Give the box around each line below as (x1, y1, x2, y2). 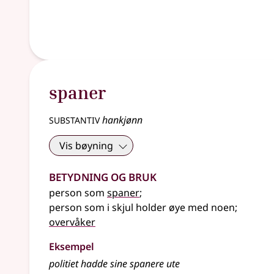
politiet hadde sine (49, 257, 130, 270)
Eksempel (49, 240, 94, 253)
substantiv (49, 111, 100, 127)
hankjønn (100, 113, 143, 127)
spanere (130, 257, 164, 270)
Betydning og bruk (49, 165, 157, 185)
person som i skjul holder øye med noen (49, 201, 235, 214)
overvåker (49, 215, 95, 229)
